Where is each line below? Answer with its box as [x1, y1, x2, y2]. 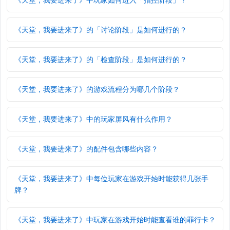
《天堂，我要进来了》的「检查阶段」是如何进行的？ [14, 54, 187, 65]
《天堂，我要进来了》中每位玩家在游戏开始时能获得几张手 [14, 174, 208, 184]
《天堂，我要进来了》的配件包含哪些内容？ [14, 144, 158, 154]
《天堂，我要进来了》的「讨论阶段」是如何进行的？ [14, 25, 187, 35]
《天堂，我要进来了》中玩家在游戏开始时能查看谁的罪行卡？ [14, 215, 216, 225]
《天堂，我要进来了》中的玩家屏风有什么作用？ [14, 114, 172, 124]
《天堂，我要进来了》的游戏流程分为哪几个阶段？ [14, 84, 180, 94]
